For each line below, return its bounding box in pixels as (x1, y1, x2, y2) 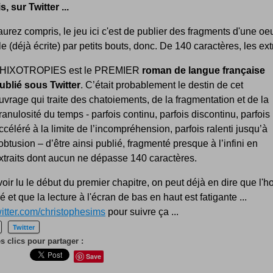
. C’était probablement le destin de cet (80, 80, 243, 91)
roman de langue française (142, 65, 265, 76)
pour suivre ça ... (105, 207, 179, 218)
